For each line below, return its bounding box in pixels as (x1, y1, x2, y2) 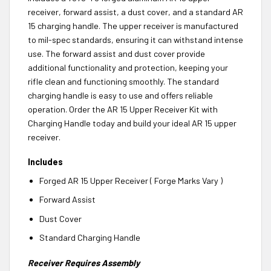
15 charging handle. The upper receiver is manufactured (28, 20, 238, 31)
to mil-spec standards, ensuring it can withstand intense (28, 34, 243, 45)
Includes (28, 157, 63, 168)
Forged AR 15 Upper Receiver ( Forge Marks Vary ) (39, 175, 223, 186)
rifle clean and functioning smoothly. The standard (28, 76, 219, 87)
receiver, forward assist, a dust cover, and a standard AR (28, 6, 243, 17)
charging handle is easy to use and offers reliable (28, 90, 213, 100)
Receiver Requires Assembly (28, 258, 140, 269)
